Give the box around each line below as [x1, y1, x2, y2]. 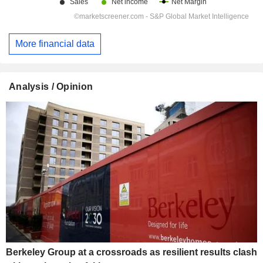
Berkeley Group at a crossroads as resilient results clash [6, 247, 257, 258]
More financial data [15, 39, 95, 49]
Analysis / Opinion [9, 81, 93, 92]
